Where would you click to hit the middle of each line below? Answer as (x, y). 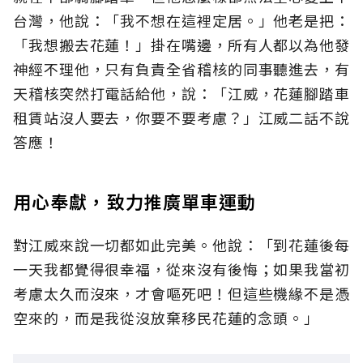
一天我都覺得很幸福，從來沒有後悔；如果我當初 (181, 269)
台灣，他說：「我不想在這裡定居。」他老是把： (181, 21)
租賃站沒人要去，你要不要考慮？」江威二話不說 (181, 118)
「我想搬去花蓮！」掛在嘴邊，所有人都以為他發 (181, 45)
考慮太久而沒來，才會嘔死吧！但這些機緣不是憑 (181, 294)
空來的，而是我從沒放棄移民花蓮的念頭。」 (166, 318)
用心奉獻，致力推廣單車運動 (135, 201)
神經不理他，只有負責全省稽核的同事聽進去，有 (181, 69)
